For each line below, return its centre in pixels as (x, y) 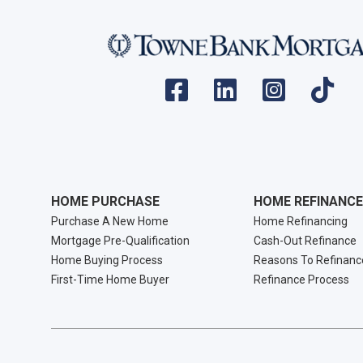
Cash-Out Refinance (305, 241)
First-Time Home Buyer (110, 280)
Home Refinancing (300, 222)
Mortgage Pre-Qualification (120, 241)
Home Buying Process (107, 261)
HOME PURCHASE (105, 202)
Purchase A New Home (110, 222)
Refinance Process (301, 280)
